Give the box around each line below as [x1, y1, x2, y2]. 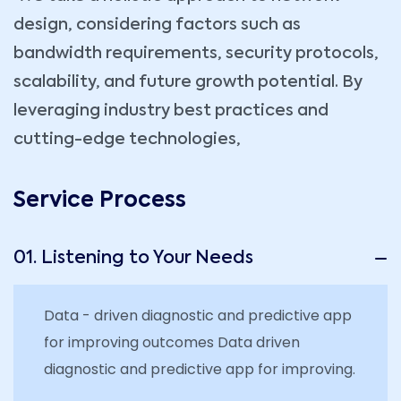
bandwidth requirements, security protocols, [13, 45, 379, 62]
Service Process [13, 189, 186, 211]
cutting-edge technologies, [13, 131, 241, 148]
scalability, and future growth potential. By [13, 73, 363, 90]
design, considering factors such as [13, 16, 301, 33]
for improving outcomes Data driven [44, 331, 300, 353]
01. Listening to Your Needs [13, 249, 253, 268]
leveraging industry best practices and [13, 102, 328, 119]
